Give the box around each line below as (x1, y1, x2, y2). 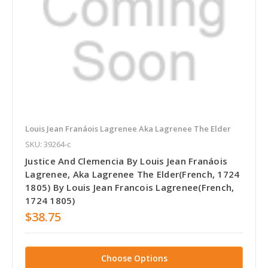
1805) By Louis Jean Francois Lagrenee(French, (25, 181, 234, 193)
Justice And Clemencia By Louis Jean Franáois (25, 154, 227, 167)
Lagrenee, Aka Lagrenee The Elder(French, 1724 (25, 167, 240, 180)
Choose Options (100, 252, 167, 264)
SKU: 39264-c (25, 138, 71, 150)
